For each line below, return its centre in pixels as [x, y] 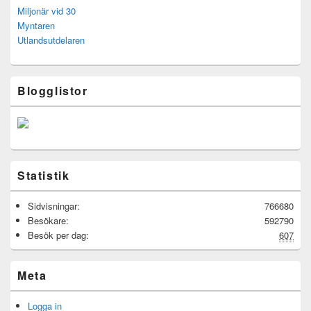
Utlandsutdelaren [51, 40]
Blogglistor [53, 91]
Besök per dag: [58, 235]
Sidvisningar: [54, 206]
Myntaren [36, 26]
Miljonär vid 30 [47, 11]
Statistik [44, 176]
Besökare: [48, 221]
